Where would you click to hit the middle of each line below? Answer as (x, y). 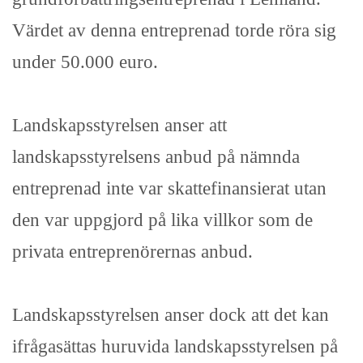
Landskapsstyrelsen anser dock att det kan (171, 315)
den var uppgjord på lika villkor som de (162, 220)
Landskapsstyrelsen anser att (120, 125)
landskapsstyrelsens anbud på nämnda (156, 157)
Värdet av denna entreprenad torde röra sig (174, 30)
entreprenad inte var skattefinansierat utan (169, 188)
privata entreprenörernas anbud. (132, 252)
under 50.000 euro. (85, 62)
